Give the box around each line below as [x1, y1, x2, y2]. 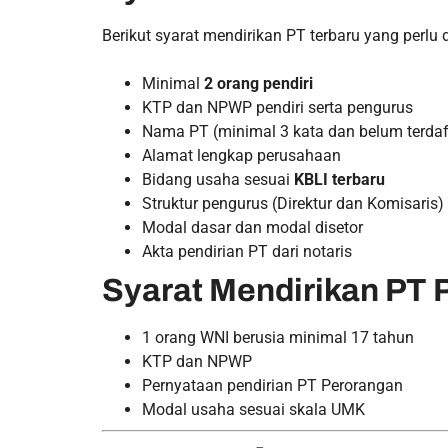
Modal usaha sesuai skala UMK [142, 400, 365, 419]
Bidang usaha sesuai [142, 170, 294, 189]
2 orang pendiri [204, 74, 313, 93]
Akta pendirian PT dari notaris [142, 242, 352, 261]
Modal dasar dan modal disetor [142, 218, 363, 237]
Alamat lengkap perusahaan [142, 146, 341, 165]
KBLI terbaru [294, 170, 385, 189]
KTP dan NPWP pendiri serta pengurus [142, 98, 413, 117]
